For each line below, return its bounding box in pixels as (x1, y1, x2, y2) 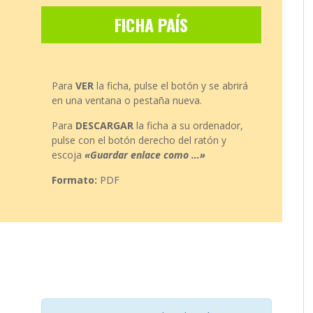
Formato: (52, 173, 97, 187)
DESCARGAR (75, 119, 133, 133)
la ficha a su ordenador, (133, 119, 243, 133)
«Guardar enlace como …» (85, 148, 205, 162)
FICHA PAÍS (115, 12, 188, 38)
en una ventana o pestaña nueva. (52, 94, 202, 108)
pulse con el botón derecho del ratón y (52, 133, 226, 147)
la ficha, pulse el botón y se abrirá (94, 79, 248, 93)
